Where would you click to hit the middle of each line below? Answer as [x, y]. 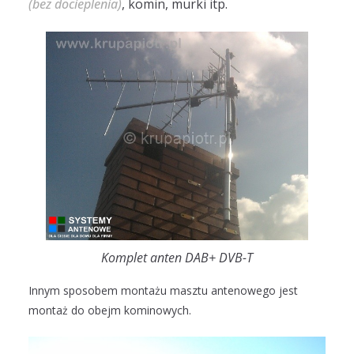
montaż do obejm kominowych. [110, 310]
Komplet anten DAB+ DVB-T [177, 257]
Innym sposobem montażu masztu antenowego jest [163, 290]
